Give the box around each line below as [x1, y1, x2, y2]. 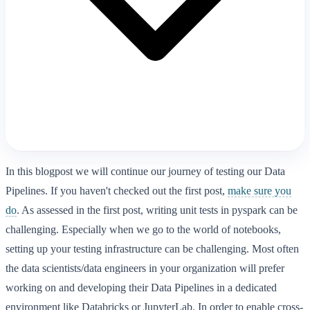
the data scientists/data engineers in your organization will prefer [6, 262, 284, 275]
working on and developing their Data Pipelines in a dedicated [6, 282, 277, 294]
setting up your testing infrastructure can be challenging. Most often [6, 243, 299, 255]
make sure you [228, 185, 291, 197]
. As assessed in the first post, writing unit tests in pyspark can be [17, 204, 298, 217]
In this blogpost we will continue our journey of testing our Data [6, 165, 285, 178]
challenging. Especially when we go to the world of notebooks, [6, 224, 281, 236]
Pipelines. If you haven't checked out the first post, [6, 185, 228, 197]
